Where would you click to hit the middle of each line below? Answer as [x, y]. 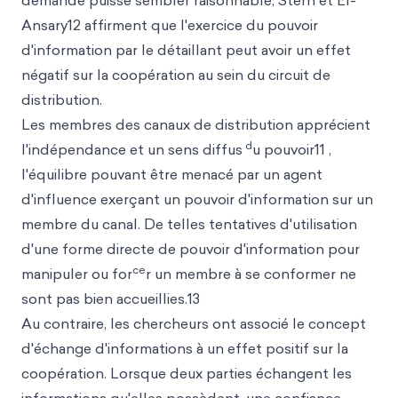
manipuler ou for [77, 274]
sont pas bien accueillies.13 [111, 298]
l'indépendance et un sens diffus [132, 149]
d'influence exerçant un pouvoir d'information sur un [197, 199]
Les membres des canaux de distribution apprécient [196, 124]
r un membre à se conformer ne [251, 274]
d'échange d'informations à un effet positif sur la [185, 348]
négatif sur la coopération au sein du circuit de [176, 75]
